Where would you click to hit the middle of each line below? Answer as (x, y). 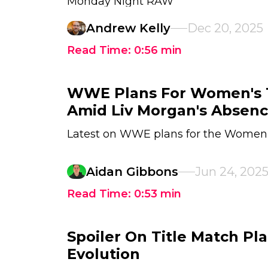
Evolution (103, 254)
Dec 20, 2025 (225, 28)
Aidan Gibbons (132, 172)
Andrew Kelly (128, 28)
